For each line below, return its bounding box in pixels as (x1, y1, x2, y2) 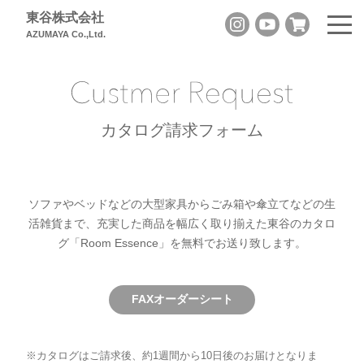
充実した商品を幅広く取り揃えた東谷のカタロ (97, 216, 336, 230)
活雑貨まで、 (28, 216, 97, 230)
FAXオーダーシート (131, 292, 233, 306)
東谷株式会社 (26, 11, 104, 24)
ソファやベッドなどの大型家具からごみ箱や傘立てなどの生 (28, 197, 336, 210)
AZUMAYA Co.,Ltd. (26, 29, 106, 39)
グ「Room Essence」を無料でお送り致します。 (58, 236, 306, 249)
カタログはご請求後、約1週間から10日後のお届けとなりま (37, 349, 318, 362)
